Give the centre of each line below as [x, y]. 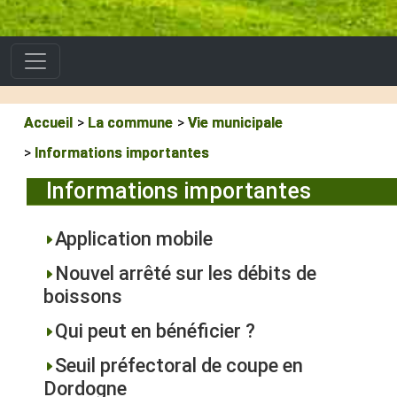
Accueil [48, 122]
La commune [130, 122]
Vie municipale [235, 122]
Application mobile [134, 238]
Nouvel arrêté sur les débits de [186, 273]
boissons [83, 296]
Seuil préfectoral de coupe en [179, 365]
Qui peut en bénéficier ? [155, 331]
